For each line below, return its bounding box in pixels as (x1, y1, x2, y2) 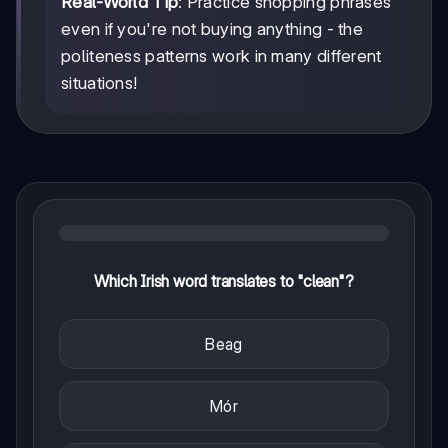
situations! (61, 72, 138, 93)
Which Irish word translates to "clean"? (94, 270, 354, 291)
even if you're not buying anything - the (61, 18, 363, 39)
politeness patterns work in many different (61, 45, 382, 66)
